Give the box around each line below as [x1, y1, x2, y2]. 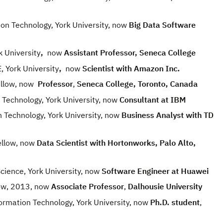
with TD [186, 110, 214, 120]
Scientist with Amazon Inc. [80, 63, 180, 73]
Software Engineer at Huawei [102, 166, 209, 176]
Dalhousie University [128, 181, 202, 192]
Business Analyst [121, 110, 184, 120]
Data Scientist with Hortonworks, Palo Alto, [35, 138, 196, 148]
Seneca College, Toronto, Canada [77, 79, 198, 89]
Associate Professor [51, 181, 124, 192]
